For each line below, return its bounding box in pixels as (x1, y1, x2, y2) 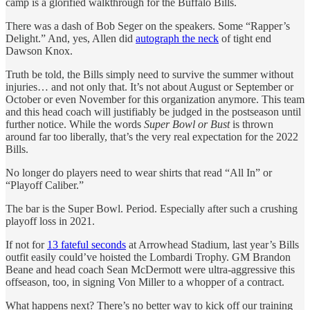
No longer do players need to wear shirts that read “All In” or (6, 166, 272, 179)
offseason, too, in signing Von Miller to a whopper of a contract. (6, 275, 284, 288)
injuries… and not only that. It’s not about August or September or (6, 80, 293, 93)
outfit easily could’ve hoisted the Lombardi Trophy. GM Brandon (6, 250, 291, 263)
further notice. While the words (6, 118, 144, 130)
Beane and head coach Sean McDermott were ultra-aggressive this (6, 263, 295, 275)
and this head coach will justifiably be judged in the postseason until (6, 105, 301, 118)
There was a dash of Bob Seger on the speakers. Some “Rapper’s (6, 19, 290, 32)
